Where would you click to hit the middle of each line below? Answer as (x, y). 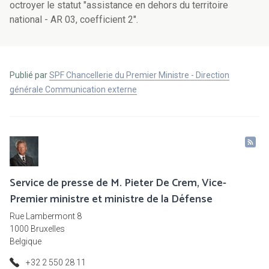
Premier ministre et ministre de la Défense (111, 200)
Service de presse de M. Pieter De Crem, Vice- (118, 183)
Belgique (26, 242)
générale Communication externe (73, 90)
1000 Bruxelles (37, 229)
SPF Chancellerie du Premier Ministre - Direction (139, 75)
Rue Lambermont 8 (46, 216)
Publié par (29, 75)
